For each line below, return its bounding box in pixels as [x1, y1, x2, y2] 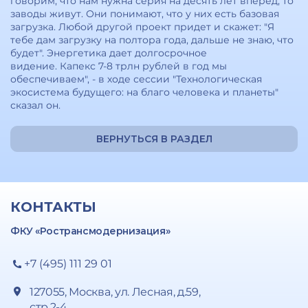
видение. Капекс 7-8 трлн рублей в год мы [10, 60, 227, 72]
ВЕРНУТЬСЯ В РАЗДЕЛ [96, 133, 212, 145]
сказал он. [10, 99, 60, 111]
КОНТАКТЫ [10, 199, 96, 215]
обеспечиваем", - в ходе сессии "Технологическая [10, 73, 262, 85]
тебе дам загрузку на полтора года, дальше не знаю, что [10, 34, 294, 46]
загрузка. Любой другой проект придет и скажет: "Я [10, 21, 274, 33]
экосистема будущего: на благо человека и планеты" [10, 86, 278, 98]
